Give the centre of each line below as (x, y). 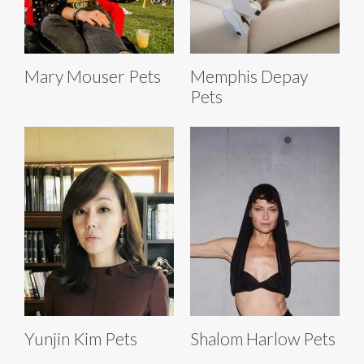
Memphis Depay (249, 76)
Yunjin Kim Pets (81, 338)
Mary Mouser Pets (93, 76)
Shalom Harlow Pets (263, 338)
